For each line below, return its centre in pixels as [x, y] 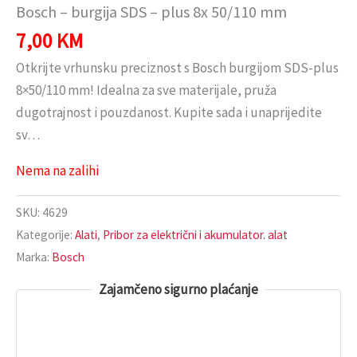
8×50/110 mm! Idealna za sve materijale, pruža [146, 90]
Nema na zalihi [57, 170]
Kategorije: [45, 235]
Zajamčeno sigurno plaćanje [178, 290]
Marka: [34, 257]
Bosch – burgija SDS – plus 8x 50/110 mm [151, 12]
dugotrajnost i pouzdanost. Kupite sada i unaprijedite [169, 112]
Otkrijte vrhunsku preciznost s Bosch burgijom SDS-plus [177, 67]
